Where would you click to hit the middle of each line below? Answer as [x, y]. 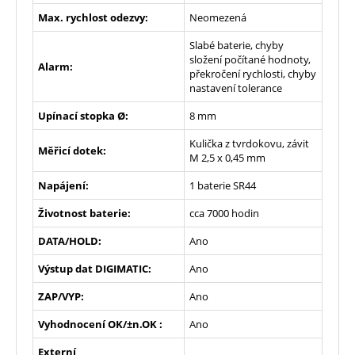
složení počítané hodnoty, [250, 59]
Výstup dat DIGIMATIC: [95, 268]
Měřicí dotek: [72, 150]
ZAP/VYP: [61, 296]
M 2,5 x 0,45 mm [227, 157]
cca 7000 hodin [224, 213]
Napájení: [63, 185]
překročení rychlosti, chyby [253, 73]
